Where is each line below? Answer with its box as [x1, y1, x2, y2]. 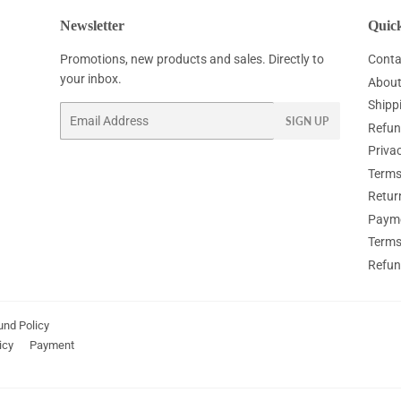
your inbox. [60, 72, 123, 87]
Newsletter [60, 18, 125, 34]
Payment [30, 337, 74, 352]
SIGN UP [286, 115, 329, 129]
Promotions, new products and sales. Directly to [60, 52, 325, 67]
